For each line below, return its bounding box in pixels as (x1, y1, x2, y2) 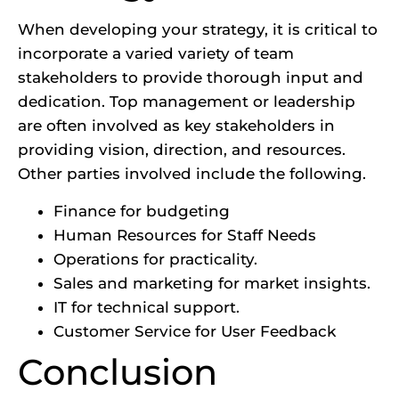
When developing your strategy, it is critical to (18, 20, 378, 39)
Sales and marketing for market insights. (53, 273, 370, 292)
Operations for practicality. (53, 249, 257, 268)
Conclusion (18, 349, 217, 394)
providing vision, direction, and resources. (18, 141, 346, 159)
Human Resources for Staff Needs (53, 225, 316, 244)
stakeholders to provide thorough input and (18, 69, 363, 87)
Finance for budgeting (53, 201, 230, 220)
